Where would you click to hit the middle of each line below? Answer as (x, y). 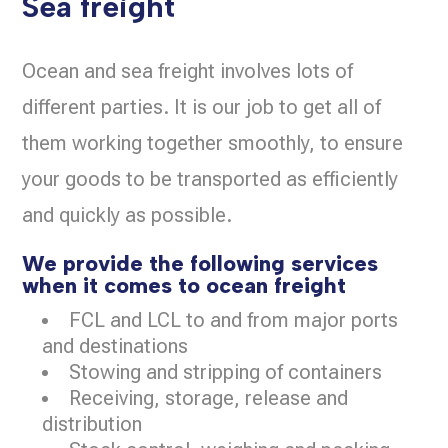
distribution (92, 424)
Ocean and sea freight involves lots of (188, 71)
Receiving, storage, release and (209, 398)
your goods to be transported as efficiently (210, 179)
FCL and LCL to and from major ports (234, 320)
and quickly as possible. (127, 215)
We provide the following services (200, 263)
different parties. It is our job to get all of (202, 107)
